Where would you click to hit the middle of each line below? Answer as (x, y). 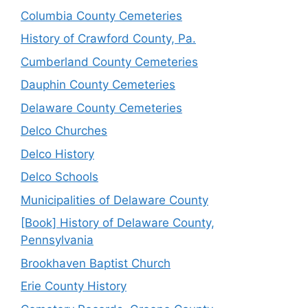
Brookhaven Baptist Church (96, 263)
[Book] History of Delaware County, (118, 223)
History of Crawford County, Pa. (108, 38)
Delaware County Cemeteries (101, 108)
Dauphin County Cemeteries (98, 85)
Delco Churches (64, 131)
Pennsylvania (57, 240)
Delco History (57, 154)
